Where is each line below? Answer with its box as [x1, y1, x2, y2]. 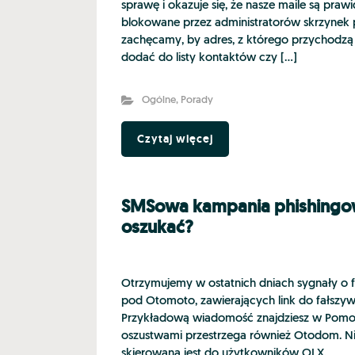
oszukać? [121, 216, 193, 239]
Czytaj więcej [137, 132, 213, 146]
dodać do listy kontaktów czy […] [121, 52, 297, 64]
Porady [180, 95, 213, 105]
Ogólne [141, 95, 176, 105]
